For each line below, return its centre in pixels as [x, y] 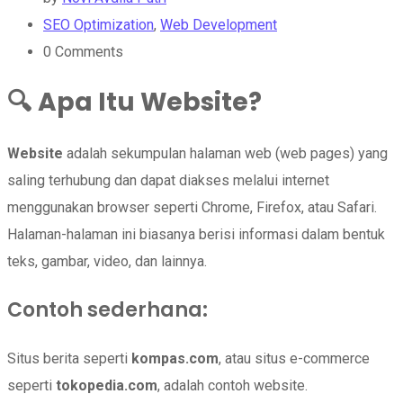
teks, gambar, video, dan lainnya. [107, 261]
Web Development [219, 25]
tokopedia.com [107, 385]
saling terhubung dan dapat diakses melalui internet [168, 180]
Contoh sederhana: [107, 309]
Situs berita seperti [69, 358]
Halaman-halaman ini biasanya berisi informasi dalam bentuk [196, 234]
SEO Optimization [99, 25]
